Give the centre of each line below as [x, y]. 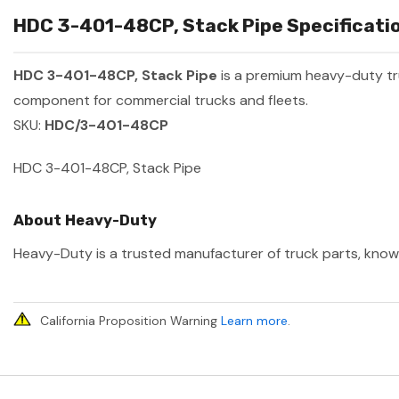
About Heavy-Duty [85, 220]
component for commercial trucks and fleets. [161, 101]
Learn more [254, 321]
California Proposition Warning [130, 321]
